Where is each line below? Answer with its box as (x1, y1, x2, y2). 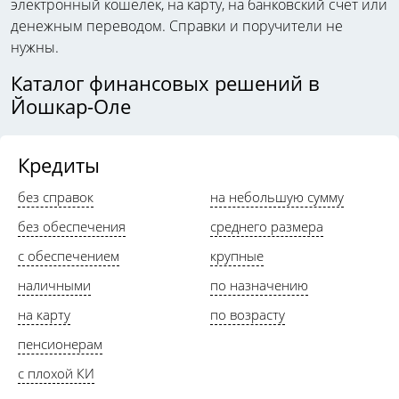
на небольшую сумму (210, 187, 344, 206)
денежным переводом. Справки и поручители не (11, 15, 343, 36)
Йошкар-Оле (11, 92, 131, 119)
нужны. (11, 37, 59, 57)
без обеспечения (18, 216, 126, 235)
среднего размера (210, 216, 323, 235)
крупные (210, 246, 264, 265)
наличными (18, 275, 91, 294)
